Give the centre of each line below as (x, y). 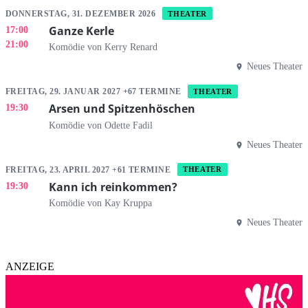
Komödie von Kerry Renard (103, 47)
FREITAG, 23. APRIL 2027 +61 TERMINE (89, 169)
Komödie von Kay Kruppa (100, 203)
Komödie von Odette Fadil (101, 125)
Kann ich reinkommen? (113, 187)
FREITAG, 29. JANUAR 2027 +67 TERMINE (95, 92)
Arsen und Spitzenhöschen (122, 109)
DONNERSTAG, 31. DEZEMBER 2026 (82, 13)
